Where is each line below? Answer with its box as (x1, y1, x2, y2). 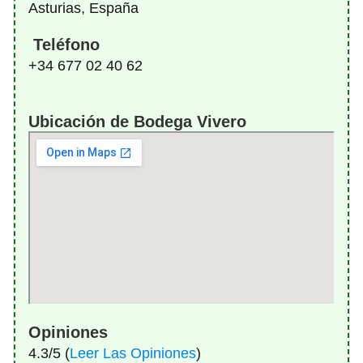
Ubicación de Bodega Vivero (28, 113, 246, 130)
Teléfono (28, 36, 100, 53)
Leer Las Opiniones (70, 344, 196, 361)
